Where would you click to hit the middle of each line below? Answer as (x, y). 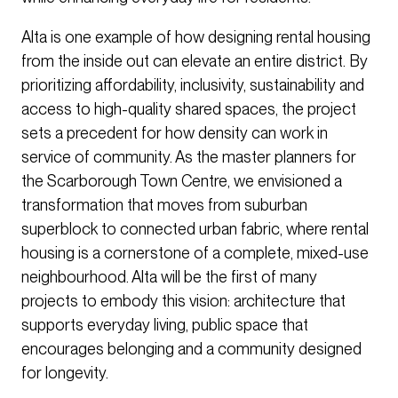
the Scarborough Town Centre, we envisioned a (182, 181)
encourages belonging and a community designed (191, 349)
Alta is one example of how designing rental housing (196, 37)
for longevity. (65, 373)
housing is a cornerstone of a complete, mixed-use (195, 253)
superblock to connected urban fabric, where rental (195, 229)
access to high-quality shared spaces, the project (189, 109)
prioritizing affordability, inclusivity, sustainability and (193, 85)
